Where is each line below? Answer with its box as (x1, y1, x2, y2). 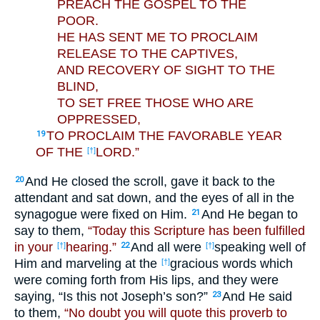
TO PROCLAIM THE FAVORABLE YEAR (46, 129, 282, 144)
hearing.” (66, 239, 116, 254)
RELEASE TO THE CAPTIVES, (57, 46, 238, 61)
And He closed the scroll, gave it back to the (25, 174, 275, 189)
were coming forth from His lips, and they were (14, 272, 279, 287)
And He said (222, 289, 292, 304)
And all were (131, 239, 205, 254)
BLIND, (57, 79, 99, 94)
